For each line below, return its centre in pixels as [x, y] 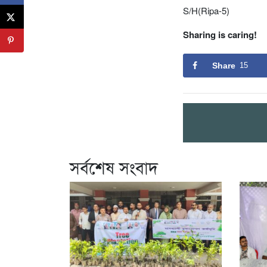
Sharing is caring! [220, 34]
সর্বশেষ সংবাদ [114, 167]
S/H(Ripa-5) [206, 10]
